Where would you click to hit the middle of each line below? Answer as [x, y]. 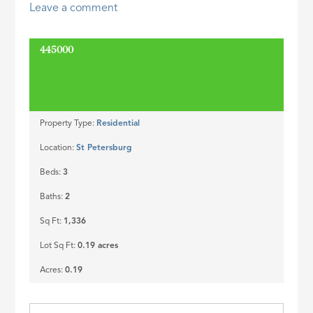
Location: [58, 148]
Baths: [53, 197]
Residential [118, 124]
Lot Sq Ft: [59, 246]
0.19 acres [98, 246]
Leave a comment [74, 9]
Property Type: [68, 124]
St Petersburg [104, 148]
